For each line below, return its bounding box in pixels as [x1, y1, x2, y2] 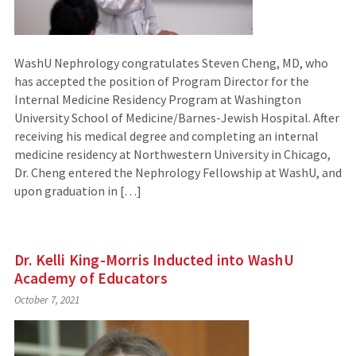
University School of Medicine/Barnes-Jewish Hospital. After [14, 109, 339, 126]
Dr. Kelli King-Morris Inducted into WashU [14, 250, 294, 269]
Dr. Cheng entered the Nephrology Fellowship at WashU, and [14, 164, 342, 180]
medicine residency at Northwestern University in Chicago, [14, 145, 331, 162]
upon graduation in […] [14, 182, 141, 199]
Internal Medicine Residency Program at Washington [14, 91, 301, 107]
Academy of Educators [14, 268, 168, 288]
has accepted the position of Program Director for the [14, 72, 309, 89]
